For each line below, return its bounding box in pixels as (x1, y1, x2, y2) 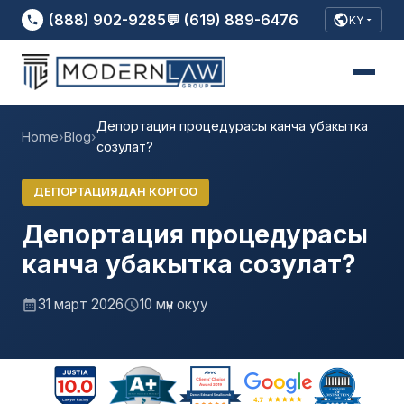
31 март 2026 (38, 295, 124, 313)
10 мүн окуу (140, 295, 208, 313)
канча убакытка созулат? (22, 248, 356, 280)
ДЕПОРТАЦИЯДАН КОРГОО (32, 184, 197, 198)
